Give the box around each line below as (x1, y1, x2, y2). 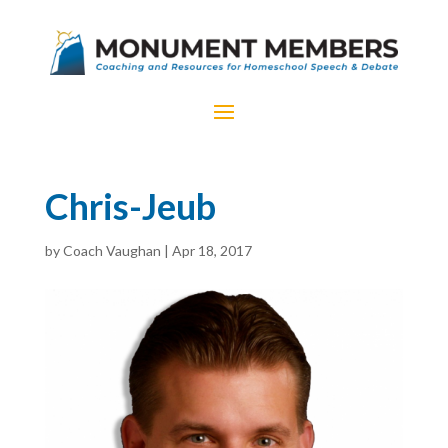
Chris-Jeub (44, 183, 216, 228)
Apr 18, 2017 (171, 241, 252, 259)
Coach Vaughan (62, 241, 161, 259)
